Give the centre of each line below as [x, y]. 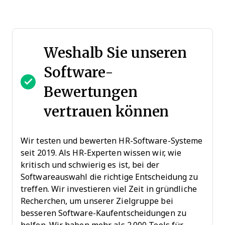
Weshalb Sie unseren [116, 52]
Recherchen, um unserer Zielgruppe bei [97, 201]
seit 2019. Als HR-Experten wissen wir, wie [101, 153]
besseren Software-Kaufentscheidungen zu [103, 213]
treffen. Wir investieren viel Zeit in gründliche [109, 189]
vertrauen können [106, 111]
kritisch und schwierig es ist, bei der [90, 165]
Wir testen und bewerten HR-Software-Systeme [112, 141]
